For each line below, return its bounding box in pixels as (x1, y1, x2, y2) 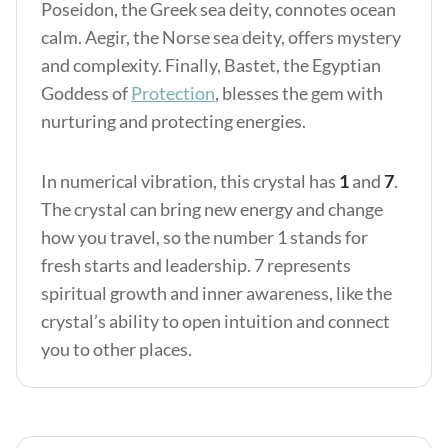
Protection (131, 82, 215, 104)
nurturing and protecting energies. (41, 110, 306, 132)
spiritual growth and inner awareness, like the (41, 282, 392, 304)
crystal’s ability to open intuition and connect (41, 310, 390, 332)
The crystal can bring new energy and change (41, 198, 383, 220)
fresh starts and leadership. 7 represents (41, 254, 351, 276)
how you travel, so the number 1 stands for (41, 226, 368, 248)
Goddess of (41, 82, 131, 104)
